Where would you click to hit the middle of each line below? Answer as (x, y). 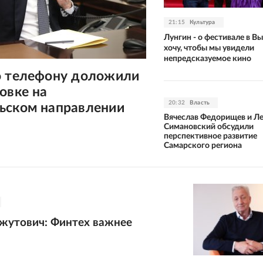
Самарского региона (203, 145)
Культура (203, 22)
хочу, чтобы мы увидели (209, 48)
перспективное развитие (210, 136)
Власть (200, 102)
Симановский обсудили (209, 127)
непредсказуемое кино (208, 58)
